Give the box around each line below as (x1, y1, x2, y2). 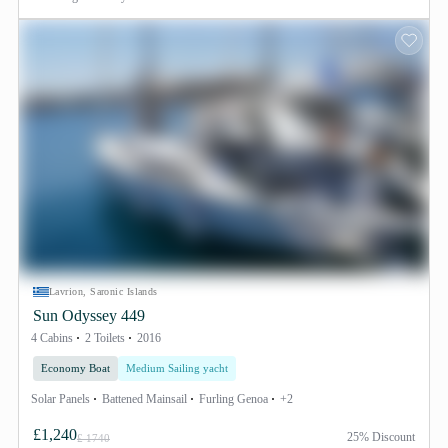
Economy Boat (41, 362, 110, 374)
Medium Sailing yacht (126, 362, 228, 374)
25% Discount (347, 430, 415, 444)
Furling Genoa (199, 392, 268, 406)
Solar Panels (31, 392, 90, 406)
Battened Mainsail (102, 392, 187, 406)
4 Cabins (31, 331, 73, 345)
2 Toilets (85, 331, 125, 345)
